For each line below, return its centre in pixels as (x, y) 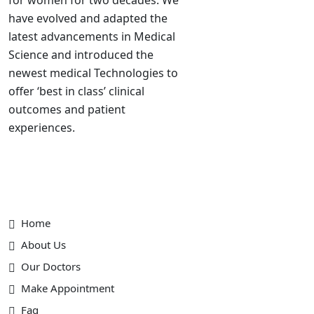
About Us (43, 244)
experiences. (42, 127)
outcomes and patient (67, 109)
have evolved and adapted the (88, 18)
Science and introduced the (81, 54)
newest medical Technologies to (93, 73)
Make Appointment (68, 288)
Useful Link (41, 193)
